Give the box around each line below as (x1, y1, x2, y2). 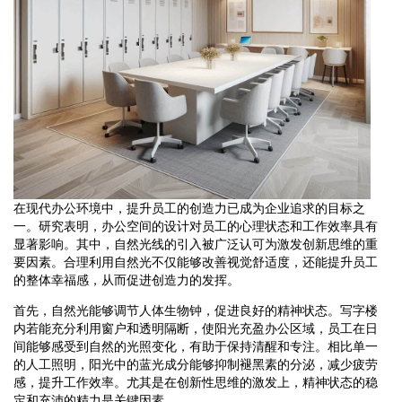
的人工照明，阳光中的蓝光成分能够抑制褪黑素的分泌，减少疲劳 (13, 356, 378, 371)
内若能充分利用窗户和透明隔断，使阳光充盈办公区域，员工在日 (13, 320, 378, 336)
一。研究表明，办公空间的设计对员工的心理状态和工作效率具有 (13, 218, 378, 233)
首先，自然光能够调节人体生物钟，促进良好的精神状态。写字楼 (13, 302, 378, 318)
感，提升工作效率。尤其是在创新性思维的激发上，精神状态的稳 (13, 374, 378, 389)
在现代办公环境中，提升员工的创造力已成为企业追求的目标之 (13, 200, 365, 215)
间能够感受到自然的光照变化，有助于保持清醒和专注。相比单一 (13, 338, 378, 354)
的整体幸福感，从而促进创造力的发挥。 (13, 272, 240, 287)
